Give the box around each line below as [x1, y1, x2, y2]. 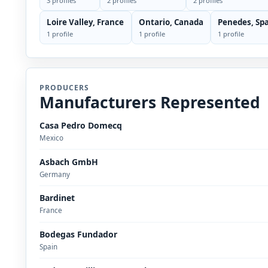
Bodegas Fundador [39, 229, 118, 240]
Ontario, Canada [138, 17, 203, 28]
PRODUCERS [39, 82, 89, 93]
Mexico [39, 133, 64, 142]
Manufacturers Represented [39, 91, 261, 113]
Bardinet [39, 192, 75, 204]
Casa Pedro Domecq [39, 120, 123, 132]
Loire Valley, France [47, 17, 124, 28]
